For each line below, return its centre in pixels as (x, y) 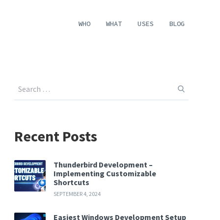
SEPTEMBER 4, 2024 (77, 193)
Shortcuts (72, 182)
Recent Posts (56, 136)
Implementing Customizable (105, 173)
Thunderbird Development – (103, 164)
